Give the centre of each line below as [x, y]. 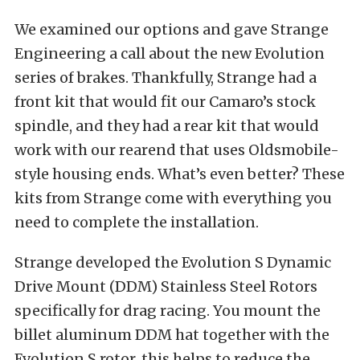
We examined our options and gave [141, 29]
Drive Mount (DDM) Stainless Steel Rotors [166, 286]
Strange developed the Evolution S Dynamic [173, 262]
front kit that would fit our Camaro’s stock [165, 101]
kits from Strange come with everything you [173, 198]
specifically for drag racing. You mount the [168, 310]
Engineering [60, 53]
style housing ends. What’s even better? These [180, 174]
